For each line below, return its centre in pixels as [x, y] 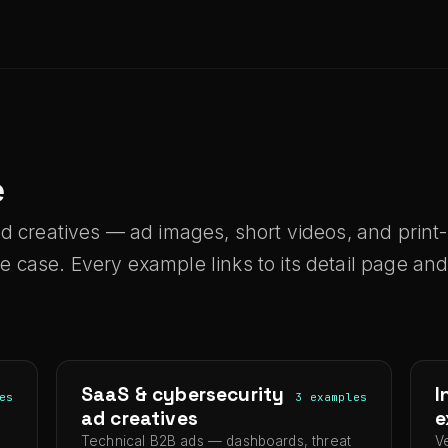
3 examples [331, 397]
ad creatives [139, 418]
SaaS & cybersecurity [183, 394]
